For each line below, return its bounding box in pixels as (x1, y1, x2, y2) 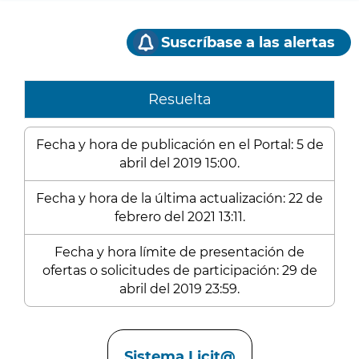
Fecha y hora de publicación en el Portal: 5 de (35, 137, 324, 152)
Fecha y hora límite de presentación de (54, 244, 305, 260)
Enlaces (24, 323, 82, 341)
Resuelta (147, 91, 212, 108)
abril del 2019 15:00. (119, 155, 240, 171)
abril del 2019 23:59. (119, 281, 240, 296)
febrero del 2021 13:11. (114, 209, 245, 224)
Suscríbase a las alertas (161, 34, 335, 51)
